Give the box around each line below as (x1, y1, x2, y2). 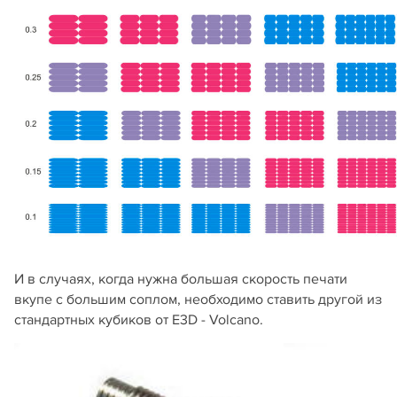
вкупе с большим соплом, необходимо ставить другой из (14, 291, 382, 309)
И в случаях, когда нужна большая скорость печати (14, 270, 347, 289)
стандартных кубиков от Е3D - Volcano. (14, 311, 263, 330)
